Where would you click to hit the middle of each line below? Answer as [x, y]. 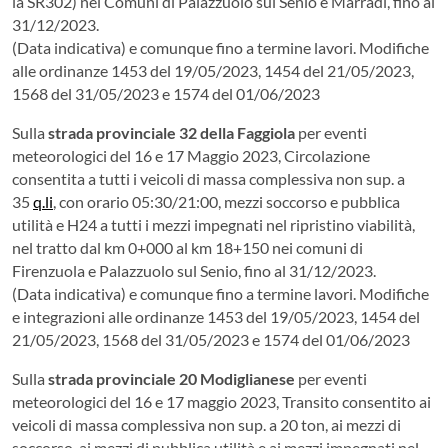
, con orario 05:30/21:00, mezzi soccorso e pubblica [226, 201]
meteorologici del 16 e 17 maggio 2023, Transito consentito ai [221, 401]
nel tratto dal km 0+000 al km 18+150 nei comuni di [187, 247]
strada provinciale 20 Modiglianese [171, 378]
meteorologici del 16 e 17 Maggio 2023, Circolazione [191, 155]
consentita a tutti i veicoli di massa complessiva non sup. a [208, 178]
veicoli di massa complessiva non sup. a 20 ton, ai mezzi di [206, 424]
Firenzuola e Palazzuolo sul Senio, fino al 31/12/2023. [194, 270]
